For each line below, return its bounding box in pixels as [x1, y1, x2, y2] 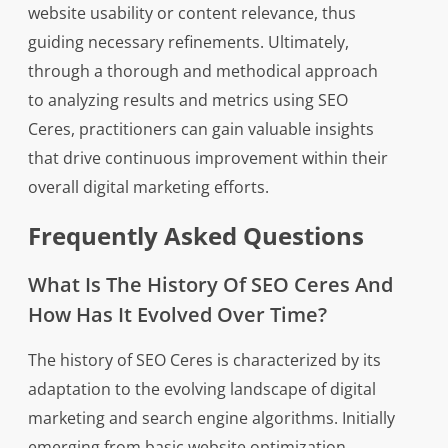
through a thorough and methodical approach [27, 60, 378, 82]
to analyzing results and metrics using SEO [27, 89, 348, 111]
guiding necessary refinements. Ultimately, [27, 31, 349, 53]
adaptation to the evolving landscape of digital [27, 378, 376, 400]
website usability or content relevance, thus [27, 2, 356, 24]
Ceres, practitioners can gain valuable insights [27, 118, 374, 140]
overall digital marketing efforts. [27, 176, 269, 198]
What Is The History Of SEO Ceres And [27, 271, 393, 298]
